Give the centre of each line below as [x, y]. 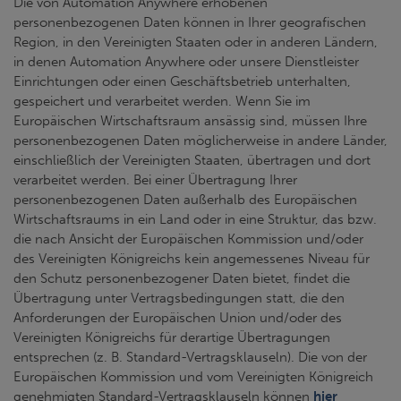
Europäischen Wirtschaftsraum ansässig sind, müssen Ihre [190, 121]
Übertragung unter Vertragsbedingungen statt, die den [179, 298]
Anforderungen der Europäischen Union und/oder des [178, 318]
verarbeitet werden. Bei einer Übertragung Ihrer [155, 180]
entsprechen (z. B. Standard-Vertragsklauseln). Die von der [190, 357]
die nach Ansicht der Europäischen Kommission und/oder [188, 239]
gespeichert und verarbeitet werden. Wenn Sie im [162, 101]
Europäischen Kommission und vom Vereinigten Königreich [193, 377]
